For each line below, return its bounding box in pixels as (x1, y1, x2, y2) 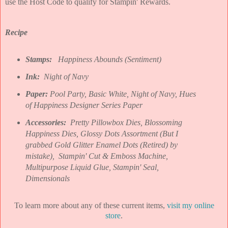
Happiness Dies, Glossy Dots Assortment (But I (25, 129, 178, 138)
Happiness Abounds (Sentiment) (51, 55, 163, 64)
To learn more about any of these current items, (14, 201, 167, 210)
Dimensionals (25, 174, 70, 183)
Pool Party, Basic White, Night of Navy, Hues (47, 89, 196, 98)
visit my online (166, 201, 214, 210)
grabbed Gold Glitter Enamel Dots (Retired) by (25, 140, 178, 149)
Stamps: (25, 55, 52, 64)
